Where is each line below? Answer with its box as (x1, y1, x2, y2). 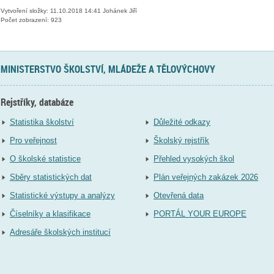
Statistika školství (9, 117, 74, 127)
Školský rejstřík (154, 135, 210, 145)
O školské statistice (9, 154, 81, 163)
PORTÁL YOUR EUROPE (154, 209, 247, 218)
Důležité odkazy (154, 117, 211, 127)
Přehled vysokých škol (154, 154, 235, 163)
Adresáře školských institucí (9, 227, 111, 237)
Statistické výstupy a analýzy (9, 190, 115, 200)
